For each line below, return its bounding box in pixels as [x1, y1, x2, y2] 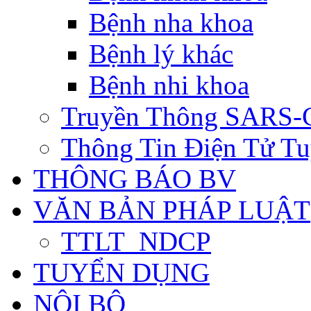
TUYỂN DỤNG [33, 258, 210, 287]
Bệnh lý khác [89, 39, 233, 69]
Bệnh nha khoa [89, 8, 253, 37]
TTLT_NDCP [61, 226, 211, 256]
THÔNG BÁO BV [33, 164, 236, 194]
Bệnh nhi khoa [89, 70, 249, 100]
